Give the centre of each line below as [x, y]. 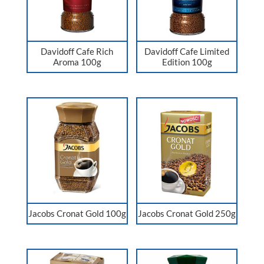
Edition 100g [187, 62]
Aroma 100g [77, 62]
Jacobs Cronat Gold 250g [187, 214]
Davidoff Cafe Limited [187, 52]
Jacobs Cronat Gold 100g [77, 214]
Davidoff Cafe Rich [77, 52]
